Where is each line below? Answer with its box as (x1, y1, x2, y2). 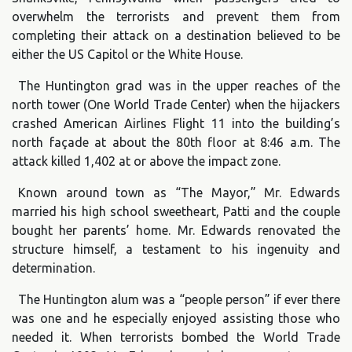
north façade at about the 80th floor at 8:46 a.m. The (12, 134, 340, 149)
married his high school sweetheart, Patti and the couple (12, 203, 340, 218)
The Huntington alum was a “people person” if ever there (18, 291, 340, 306)
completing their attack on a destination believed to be (12, 27, 340, 42)
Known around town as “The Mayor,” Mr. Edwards (18, 185, 340, 200)
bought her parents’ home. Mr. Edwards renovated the (12, 222, 340, 237)
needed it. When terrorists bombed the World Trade (12, 329, 340, 344)
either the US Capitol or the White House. (12, 46, 243, 61)
